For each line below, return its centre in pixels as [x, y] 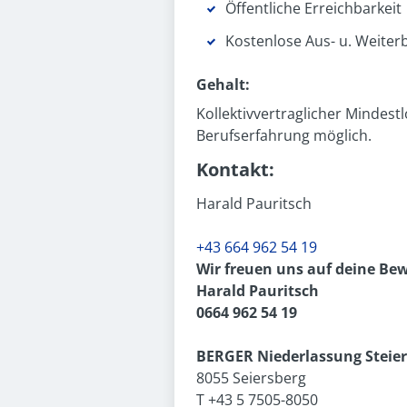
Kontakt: [235, 169]
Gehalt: [223, 84]
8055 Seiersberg [251, 378]
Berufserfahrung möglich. [284, 135]
